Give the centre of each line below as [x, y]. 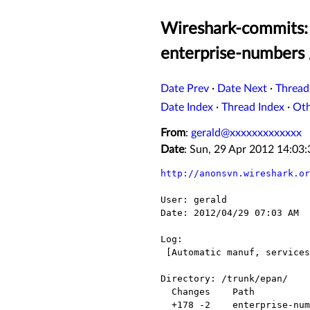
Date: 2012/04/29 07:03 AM [230, 213]
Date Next [242, 89]
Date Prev [185, 89]
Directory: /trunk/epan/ [224, 279]
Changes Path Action [166, 292]
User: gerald [194, 200]
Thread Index [253, 108]
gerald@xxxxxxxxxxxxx [246, 133]
